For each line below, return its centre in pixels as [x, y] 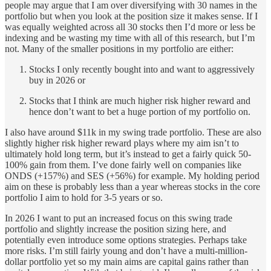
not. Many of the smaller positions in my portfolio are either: [119, 49]
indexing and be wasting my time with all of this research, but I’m [130, 38]
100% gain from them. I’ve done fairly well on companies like [123, 165]
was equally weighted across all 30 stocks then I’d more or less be [130, 27]
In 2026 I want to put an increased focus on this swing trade [119, 218]
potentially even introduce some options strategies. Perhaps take [126, 240]
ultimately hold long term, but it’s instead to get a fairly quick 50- [128, 154]
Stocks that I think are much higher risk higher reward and [140, 101]
